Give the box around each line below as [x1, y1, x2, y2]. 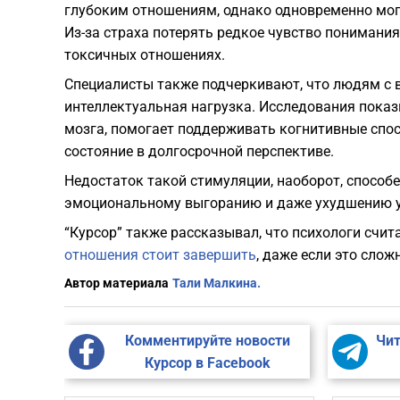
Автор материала [64, 276, 169, 291]
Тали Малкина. [172, 276, 261, 291]
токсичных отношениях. [64, 46, 225, 64]
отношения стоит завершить [64, 246, 256, 264]
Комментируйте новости [124, 332, 290, 350]
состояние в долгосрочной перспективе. [64, 143, 334, 161]
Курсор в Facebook [144, 354, 271, 372]
